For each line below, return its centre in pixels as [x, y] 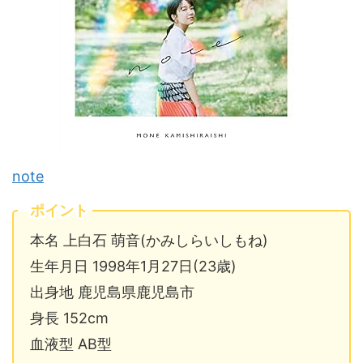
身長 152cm [69, 318]
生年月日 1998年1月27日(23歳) [133, 267]
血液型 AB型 [71, 344]
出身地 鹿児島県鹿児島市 [112, 293]
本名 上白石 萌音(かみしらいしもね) [149, 241]
